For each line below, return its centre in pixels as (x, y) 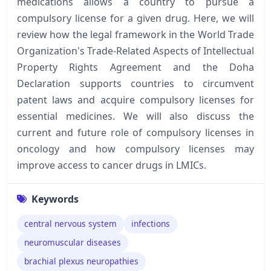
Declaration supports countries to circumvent (135, 83)
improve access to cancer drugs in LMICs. (112, 165)
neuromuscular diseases (73, 243)
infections (151, 224)
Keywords (55, 199)
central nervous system (70, 224)
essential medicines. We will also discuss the (135, 116)
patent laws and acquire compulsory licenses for (135, 100)
